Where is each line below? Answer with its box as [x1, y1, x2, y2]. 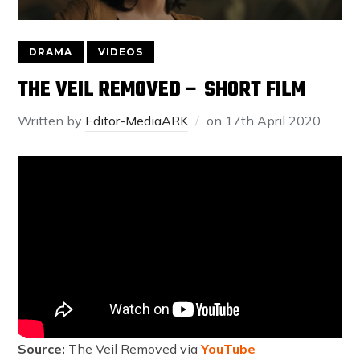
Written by [18, 112, 86, 129]
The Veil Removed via [68, 340, 202, 357]
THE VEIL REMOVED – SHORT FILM [18, 73, 306, 106]
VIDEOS [98, 45, 144, 58]
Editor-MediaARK [85, 112, 189, 129]
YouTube [201, 340, 256, 357]
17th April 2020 [225, 112, 321, 129]
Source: [18, 340, 69, 357]
